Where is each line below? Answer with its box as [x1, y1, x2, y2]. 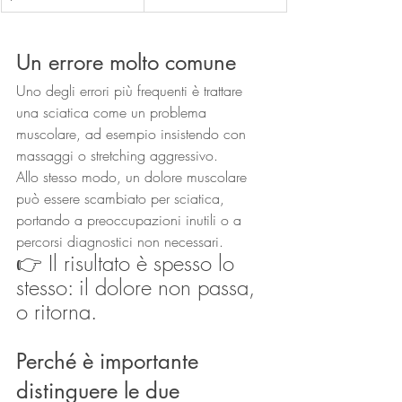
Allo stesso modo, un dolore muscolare [16, 167, 251, 188]
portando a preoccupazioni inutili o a [16, 210, 246, 231]
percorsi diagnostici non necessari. [16, 232, 223, 252]
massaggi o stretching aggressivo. [16, 145, 218, 166]
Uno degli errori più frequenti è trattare [16, 81, 247, 101]
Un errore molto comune [16, 48, 236, 77]
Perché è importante [16, 347, 205, 376]
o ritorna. [16, 297, 97, 327]
